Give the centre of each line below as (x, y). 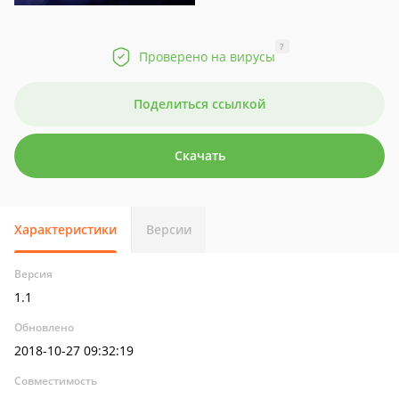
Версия (33, 274)
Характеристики (65, 229)
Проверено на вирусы (207, 57)
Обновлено (44, 327)
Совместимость (56, 381)
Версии (169, 229)
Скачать (199, 155)
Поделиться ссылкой (199, 104)
